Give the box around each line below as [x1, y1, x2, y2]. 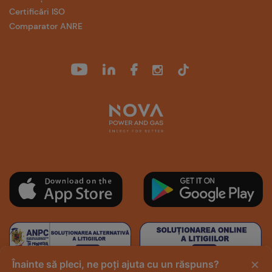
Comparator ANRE [9, 21, 83, 32]
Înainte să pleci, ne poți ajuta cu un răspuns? [12, 258, 219, 270]
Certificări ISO [9, 6, 65, 17]
